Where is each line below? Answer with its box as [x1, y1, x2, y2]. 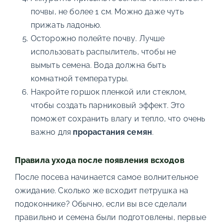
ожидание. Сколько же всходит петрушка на [14, 186, 189, 195]
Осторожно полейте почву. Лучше [30, 34, 165, 43]
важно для [30, 127, 73, 137]
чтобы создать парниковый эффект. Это [30, 101, 185, 110]
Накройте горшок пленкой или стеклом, [30, 87, 187, 97]
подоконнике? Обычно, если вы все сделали [14, 199, 187, 209]
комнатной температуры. [30, 74, 129, 83]
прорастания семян [73, 127, 153, 137]
